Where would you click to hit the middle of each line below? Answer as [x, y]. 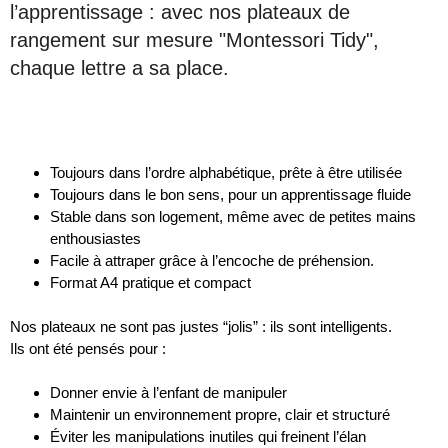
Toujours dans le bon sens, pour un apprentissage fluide [230, 195]
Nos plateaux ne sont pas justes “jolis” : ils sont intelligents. [201, 327]
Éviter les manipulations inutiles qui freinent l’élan [208, 437]
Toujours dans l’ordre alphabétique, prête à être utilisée [226, 173]
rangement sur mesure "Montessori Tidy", [194, 40]
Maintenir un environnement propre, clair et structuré [220, 415]
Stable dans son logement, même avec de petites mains [233, 217]
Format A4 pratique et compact [150, 283]
